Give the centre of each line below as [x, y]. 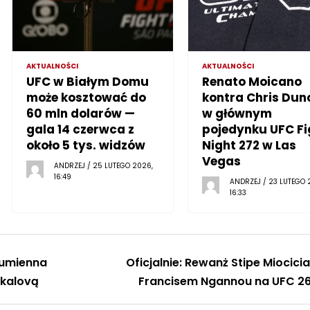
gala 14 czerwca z [81, 129]
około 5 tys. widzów [86, 145]
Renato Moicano [252, 81]
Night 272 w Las [249, 145]
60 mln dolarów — [81, 113]
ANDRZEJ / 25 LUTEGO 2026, [104, 165]
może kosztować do [86, 97]
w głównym [237, 113]
